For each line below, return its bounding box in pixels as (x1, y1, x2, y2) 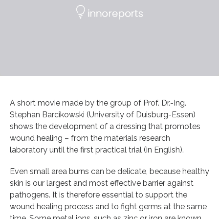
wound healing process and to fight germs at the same (10, 201, 207, 211)
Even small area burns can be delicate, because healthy (10, 166, 209, 176)
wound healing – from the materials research (10, 133, 170, 143)
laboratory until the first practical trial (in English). (10, 145, 184, 154)
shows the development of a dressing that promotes (10, 121, 200, 131)
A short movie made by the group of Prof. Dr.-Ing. (10, 98, 186, 108)
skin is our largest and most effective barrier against (10, 178, 194, 188)
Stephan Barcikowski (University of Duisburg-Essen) (10, 109, 196, 119)
